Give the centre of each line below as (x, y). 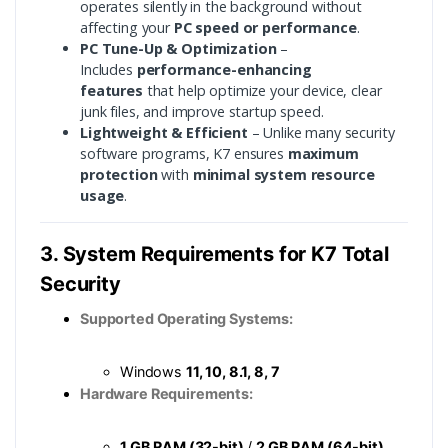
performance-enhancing (224, 70)
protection (119, 175)
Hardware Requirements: (166, 394)
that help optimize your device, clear (262, 91)
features (111, 91)
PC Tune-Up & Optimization (178, 49)
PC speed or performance (265, 28)
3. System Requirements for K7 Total (214, 254)
